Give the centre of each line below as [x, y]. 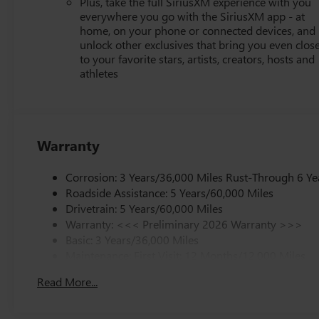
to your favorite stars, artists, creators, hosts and [198, 58]
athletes [99, 73]
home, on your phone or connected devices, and [198, 30]
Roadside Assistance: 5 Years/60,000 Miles [170, 192]
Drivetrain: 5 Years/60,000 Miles [145, 208]
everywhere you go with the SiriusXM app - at [193, 16]
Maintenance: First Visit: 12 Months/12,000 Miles [186, 255]
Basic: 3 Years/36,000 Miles [132, 239]
